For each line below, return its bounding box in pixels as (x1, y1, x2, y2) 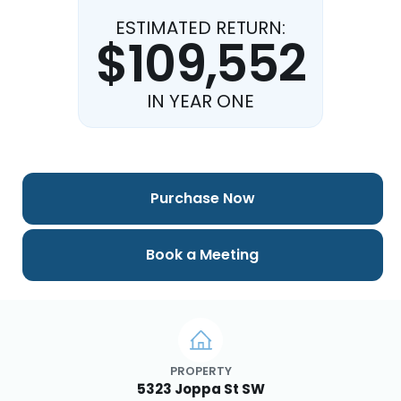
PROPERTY (169, 363, 232, 379)
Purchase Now (149, 188, 255, 209)
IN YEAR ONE (147, 89, 254, 114)
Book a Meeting (146, 244, 260, 266)
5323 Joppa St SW (136, 379, 265, 398)
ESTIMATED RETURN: (115, 15, 286, 40)
